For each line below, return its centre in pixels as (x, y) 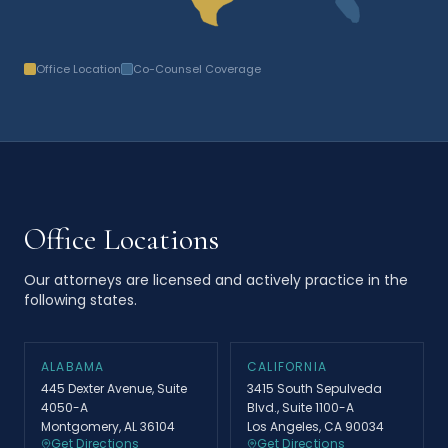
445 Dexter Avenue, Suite (114, 388)
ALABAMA (73, 366)
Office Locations (121, 239)
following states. (80, 299)
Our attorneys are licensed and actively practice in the (216, 279)
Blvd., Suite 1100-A (300, 407)
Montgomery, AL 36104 (108, 426)
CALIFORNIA (287, 366)
